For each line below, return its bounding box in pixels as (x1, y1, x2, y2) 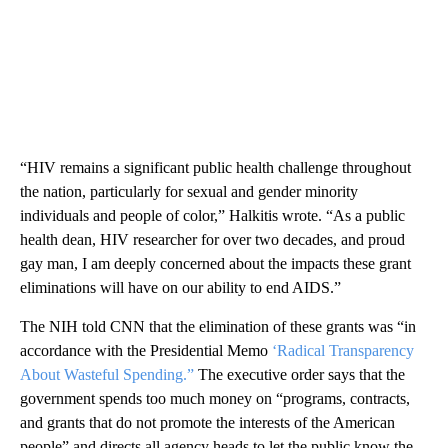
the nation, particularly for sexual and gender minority (20, 182, 358, 200)
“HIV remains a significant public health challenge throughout (20, 158, 411, 176)
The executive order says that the (194, 365, 405, 383)
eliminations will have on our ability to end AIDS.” (20, 278, 341, 296)
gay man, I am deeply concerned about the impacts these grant (20, 254, 411, 272)
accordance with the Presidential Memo (20, 341, 272, 359)
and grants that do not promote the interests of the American (20, 413, 395, 431)
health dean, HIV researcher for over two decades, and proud (20, 230, 405, 248)
